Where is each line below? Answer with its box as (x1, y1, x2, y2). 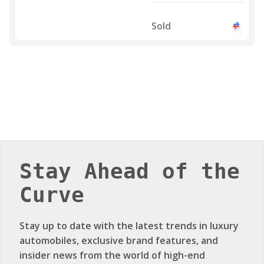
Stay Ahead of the (19, 159, 240, 183)
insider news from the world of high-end (19, 249, 205, 262)
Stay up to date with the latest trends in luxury (19, 219, 239, 232)
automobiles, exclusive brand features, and (19, 234, 218, 247)
